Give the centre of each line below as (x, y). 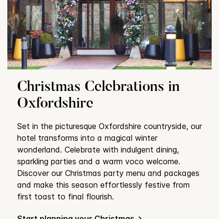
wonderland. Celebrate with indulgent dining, (98, 150)
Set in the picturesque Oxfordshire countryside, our (109, 126)
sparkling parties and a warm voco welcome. (99, 162)
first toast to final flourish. (66, 197)
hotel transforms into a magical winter (87, 138)
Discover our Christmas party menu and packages (108, 173)
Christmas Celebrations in (99, 88)
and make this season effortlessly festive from (103, 185)
